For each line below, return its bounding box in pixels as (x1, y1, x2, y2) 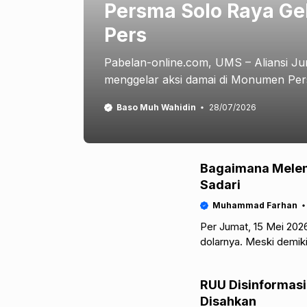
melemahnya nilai (200, 250, 280, 263)
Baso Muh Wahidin (116, 102, 196, 112)
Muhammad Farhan (212, 200, 297, 210)
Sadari (200, 177, 241, 192)
